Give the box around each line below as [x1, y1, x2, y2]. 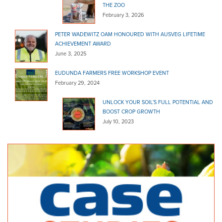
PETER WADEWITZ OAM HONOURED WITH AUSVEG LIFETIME [55, 31, 205, 38]
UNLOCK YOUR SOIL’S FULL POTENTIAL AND [103, 99, 213, 106]
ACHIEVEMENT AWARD [55, 41, 111, 47]
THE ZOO [103, 2, 125, 8]
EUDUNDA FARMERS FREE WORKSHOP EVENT [55, 70, 169, 76]
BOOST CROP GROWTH [103, 109, 160, 115]
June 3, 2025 [55, 51, 86, 57]
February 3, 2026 [103, 12, 144, 18]
